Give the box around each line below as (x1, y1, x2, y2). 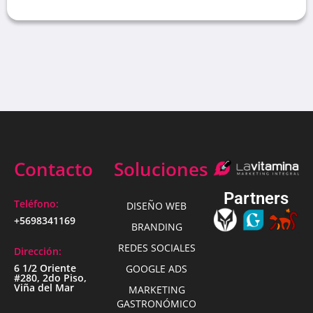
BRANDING (131, 219, 182, 233)
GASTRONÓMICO (117, 296, 196, 310)
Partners (224, 189, 289, 209)
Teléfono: (14, 196, 59, 210)
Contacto (14, 156, 93, 182)
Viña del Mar (14, 280, 74, 294)
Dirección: (14, 244, 61, 258)
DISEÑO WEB (126, 198, 187, 212)
